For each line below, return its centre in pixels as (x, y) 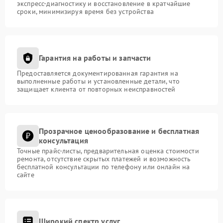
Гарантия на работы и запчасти (95, 58)
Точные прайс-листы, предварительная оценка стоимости (108, 151)
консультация (63, 140)
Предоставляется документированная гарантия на (98, 73)
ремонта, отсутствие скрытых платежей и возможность (104, 159)
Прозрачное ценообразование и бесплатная (119, 131)
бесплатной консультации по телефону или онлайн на (104, 167)
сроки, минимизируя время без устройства (85, 11)
